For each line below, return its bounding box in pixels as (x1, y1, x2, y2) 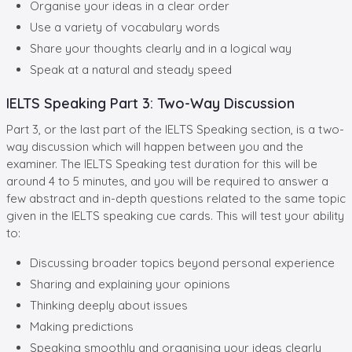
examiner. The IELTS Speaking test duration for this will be (6, 156, 317, 171)
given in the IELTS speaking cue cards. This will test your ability (6, 207, 344, 223)
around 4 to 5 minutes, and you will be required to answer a (6, 173, 328, 189)
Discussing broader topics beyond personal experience (30, 255, 335, 270)
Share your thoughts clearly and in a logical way (30, 40, 291, 56)
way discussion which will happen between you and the (6, 138, 303, 154)
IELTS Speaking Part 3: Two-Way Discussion (6, 93, 295, 112)
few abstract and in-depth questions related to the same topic (6, 190, 346, 206)
